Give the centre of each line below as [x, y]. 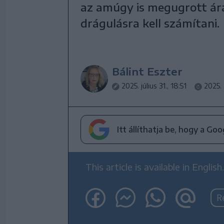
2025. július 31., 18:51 [154, 86]
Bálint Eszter [147, 71]
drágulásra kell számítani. [150, 23]
